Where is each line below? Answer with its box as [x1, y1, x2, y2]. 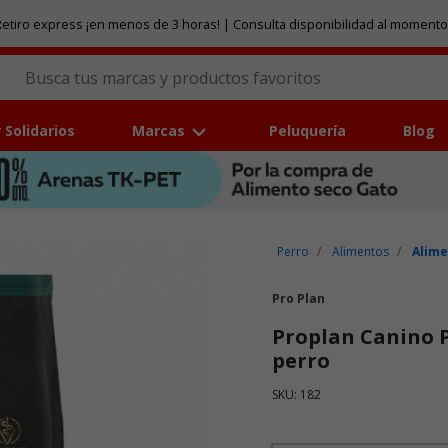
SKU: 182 [272, 386, 321, 404]
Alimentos [332, 243, 390, 261]
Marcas [131, 121, 185, 141]
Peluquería [269, 121, 347, 141]
